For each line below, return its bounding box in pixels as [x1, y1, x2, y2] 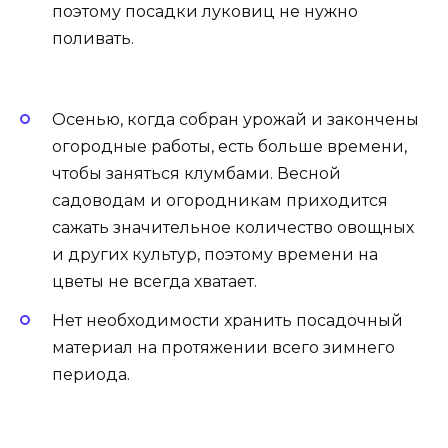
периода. [52, 364, 130, 384]
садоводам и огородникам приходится [52, 191, 388, 211]
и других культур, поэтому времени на [52, 245, 378, 265]
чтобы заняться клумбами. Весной [52, 164, 341, 184]
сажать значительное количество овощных [52, 218, 414, 238]
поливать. [52, 28, 134, 48]
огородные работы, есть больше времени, [52, 137, 407, 157]
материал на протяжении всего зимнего [52, 337, 395, 357]
